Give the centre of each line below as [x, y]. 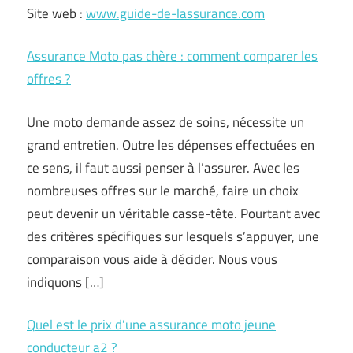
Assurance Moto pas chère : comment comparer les [172, 56]
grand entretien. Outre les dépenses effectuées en [171, 145]
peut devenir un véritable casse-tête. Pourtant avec [173, 213]
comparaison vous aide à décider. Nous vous [152, 259]
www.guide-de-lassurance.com [175, 13]
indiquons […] [65, 282]
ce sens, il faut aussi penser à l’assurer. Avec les [163, 167]
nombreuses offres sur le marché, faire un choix [163, 190]
